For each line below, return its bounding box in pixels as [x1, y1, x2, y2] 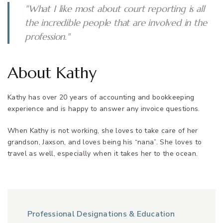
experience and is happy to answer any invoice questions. [7, 104, 200, 113]
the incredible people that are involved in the [25, 16, 207, 28]
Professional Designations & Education [27, 209, 175, 220]
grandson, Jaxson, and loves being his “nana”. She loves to [7, 137, 202, 147]
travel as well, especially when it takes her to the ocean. [7, 149, 198, 159]
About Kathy [7, 63, 97, 83]
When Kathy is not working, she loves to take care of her [7, 126, 198, 136]
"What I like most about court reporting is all [25, 2, 205, 14]
